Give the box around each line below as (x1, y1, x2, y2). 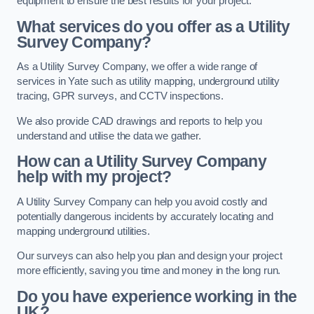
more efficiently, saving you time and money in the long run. (17, 265, 281, 277)
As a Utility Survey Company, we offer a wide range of (17, 61, 258, 73)
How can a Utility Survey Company (17, 152, 267, 171)
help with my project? (17, 168, 172, 186)
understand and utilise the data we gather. (17, 130, 201, 142)
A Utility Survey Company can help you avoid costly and (17, 196, 268, 207)
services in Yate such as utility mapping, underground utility (17, 76, 280, 88)
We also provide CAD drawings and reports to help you (17, 115, 262, 127)
